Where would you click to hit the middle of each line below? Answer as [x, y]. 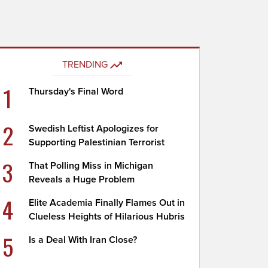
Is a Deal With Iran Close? [83, 240]
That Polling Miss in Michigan [91, 166]
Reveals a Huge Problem [82, 179]
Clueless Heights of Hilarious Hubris [107, 217]
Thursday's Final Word [76, 92]
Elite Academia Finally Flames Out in [107, 203]
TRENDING [85, 65]
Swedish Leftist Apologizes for [94, 129]
